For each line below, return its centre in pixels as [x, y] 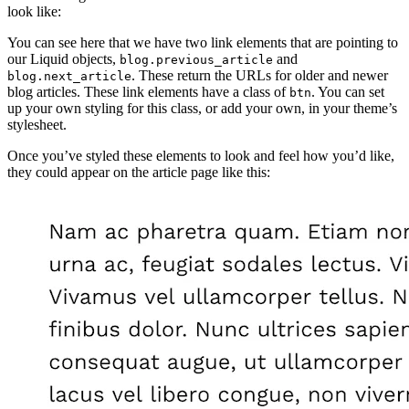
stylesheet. [37, 125]
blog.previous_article [196, 60]
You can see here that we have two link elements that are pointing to [203, 43]
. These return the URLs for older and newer [260, 76]
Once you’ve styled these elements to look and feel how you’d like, [201, 156]
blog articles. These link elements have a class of [148, 92]
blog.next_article [69, 77]
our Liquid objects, [63, 59]
